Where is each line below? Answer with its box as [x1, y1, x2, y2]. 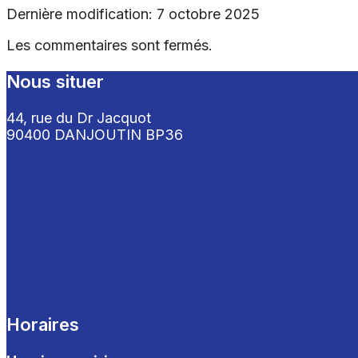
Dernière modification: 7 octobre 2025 [6, 5, 260, 22]
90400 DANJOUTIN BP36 [6, 125, 183, 143]
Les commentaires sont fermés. [6, 36, 213, 54]
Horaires [6, 313, 79, 335]
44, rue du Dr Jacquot [6, 109, 151, 126]
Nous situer [6, 70, 104, 92]
